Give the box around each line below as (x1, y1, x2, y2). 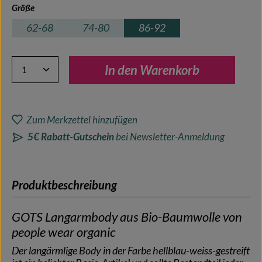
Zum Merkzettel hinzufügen (26, 113, 138, 126)
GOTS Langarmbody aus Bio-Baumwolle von (12, 208, 242, 225)
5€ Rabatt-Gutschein (27, 130, 114, 143)
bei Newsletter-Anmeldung (114, 130, 225, 143)
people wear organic (12, 223, 116, 240)
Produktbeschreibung (12, 177, 117, 192)
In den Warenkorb (104, 61, 199, 78)
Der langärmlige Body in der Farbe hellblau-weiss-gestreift (12, 244, 250, 257)
